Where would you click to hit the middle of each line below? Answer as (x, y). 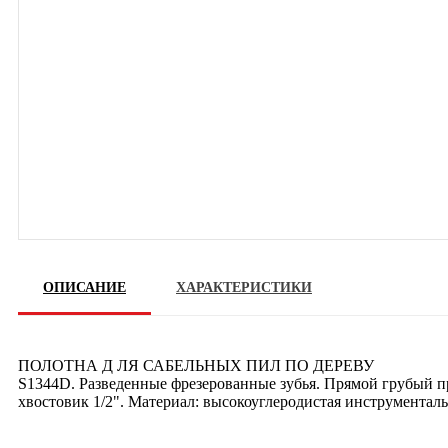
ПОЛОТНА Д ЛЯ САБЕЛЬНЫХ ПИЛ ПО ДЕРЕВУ (196, 365)
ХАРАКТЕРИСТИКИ (244, 287)
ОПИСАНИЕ (84, 287)
